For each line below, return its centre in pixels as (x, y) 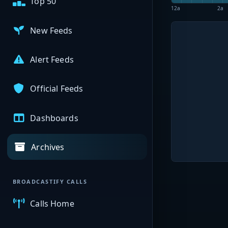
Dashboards (54, 118)
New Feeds (51, 30)
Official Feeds (57, 89)
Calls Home (52, 204)
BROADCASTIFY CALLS (50, 182)
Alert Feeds (52, 60)
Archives (48, 147)
